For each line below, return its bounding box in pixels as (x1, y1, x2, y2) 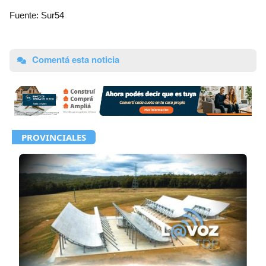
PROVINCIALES (21, 131, 86, 143)
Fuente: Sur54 (9, 10, 64, 21)
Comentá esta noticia (30, 53, 119, 66)
